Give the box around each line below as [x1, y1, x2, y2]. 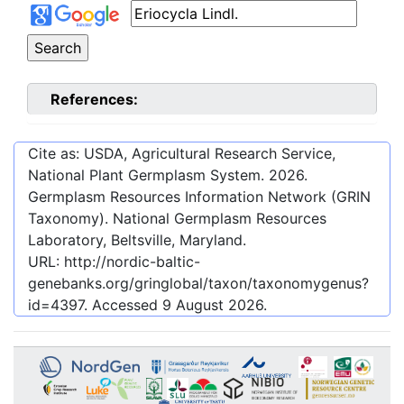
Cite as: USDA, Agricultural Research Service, [28, 144, 335, 163]
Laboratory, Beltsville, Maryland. [28, 231, 246, 250]
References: [50, 90, 138, 109]
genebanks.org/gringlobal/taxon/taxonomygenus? [28, 274, 369, 293]
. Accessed [84, 296, 162, 315]
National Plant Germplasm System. [28, 166, 269, 185]
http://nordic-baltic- [64, 252, 200, 271]
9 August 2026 [162, 296, 263, 315]
